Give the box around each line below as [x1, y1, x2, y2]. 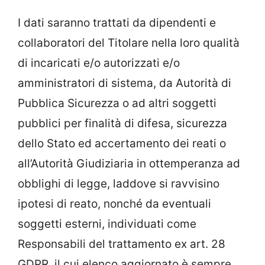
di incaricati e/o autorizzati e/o [18, 56, 180, 70]
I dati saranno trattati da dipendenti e [18, 16, 216, 30]
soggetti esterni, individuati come [18, 217, 196, 231]
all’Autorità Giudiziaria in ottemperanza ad [18, 157, 240, 170]
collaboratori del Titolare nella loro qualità [18, 36, 240, 50]
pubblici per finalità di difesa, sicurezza [18, 117, 227, 130]
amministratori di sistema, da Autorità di [18, 76, 231, 90]
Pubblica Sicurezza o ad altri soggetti [18, 96, 216, 110]
